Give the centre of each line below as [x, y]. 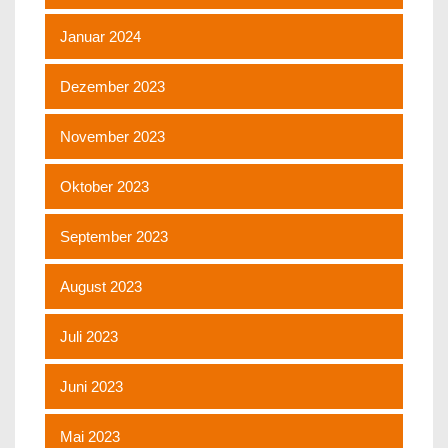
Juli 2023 [89, 337]
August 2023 [101, 287]
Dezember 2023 [112, 87]
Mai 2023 [90, 437]
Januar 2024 [100, 37]
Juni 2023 [91, 387]
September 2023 [114, 237]
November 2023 [112, 137]
